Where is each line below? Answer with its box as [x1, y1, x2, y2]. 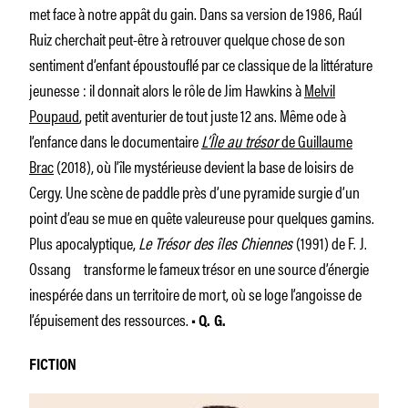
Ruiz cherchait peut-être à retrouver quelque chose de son [29, 26, 345, 51]
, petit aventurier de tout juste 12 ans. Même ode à [79, 103, 346, 127]
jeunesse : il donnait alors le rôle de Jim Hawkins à [29, 77, 304, 102]
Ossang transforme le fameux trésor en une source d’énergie [29, 256, 369, 280]
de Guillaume [281, 128, 352, 153]
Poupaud [29, 103, 79, 127]
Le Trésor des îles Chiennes [138, 230, 296, 255]
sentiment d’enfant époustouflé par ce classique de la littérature [29, 52, 372, 76]
